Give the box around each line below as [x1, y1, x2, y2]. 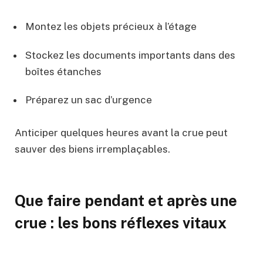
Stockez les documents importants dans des [25, 49, 235, 61]
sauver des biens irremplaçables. [15, 143, 170, 156]
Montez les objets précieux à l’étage [25, 21, 197, 33]
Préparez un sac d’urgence [25, 94, 152, 106]
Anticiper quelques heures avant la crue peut [15, 127, 228, 139]
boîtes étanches [25, 65, 102, 77]
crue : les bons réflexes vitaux [15, 214, 227, 232]
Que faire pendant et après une [15, 192, 237, 210]
